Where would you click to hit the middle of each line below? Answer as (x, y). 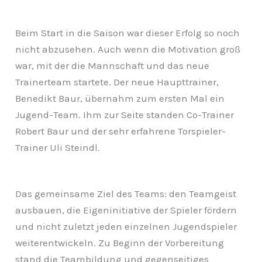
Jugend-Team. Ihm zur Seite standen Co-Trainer (125, 114)
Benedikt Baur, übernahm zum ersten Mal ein (120, 98)
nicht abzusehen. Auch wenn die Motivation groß (128, 49)
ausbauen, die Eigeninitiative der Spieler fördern (126, 210)
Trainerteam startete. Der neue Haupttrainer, (117, 82)
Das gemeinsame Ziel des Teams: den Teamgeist (126, 193)
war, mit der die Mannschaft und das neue (113, 65)
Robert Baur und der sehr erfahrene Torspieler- (121, 131)
